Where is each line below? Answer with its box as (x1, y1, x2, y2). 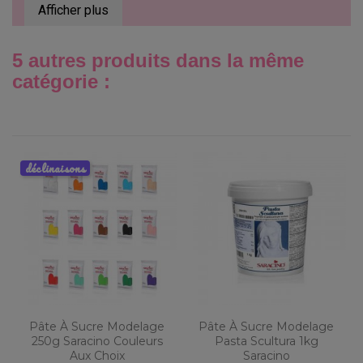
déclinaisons (25, 159, 86, 178)
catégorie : (12, 70, 110, 93)
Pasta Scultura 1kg (214, 334, 318, 349)
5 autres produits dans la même (12, 49, 304, 72)
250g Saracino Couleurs (31, 334, 163, 349)
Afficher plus (38, 2, 109, 19)
